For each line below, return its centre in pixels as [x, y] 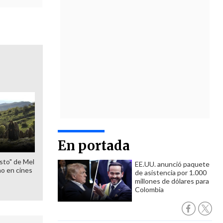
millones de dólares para [172, 181]
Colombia [149, 189]
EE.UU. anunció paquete [172, 164]
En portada [94, 146]
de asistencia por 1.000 [171, 172]
